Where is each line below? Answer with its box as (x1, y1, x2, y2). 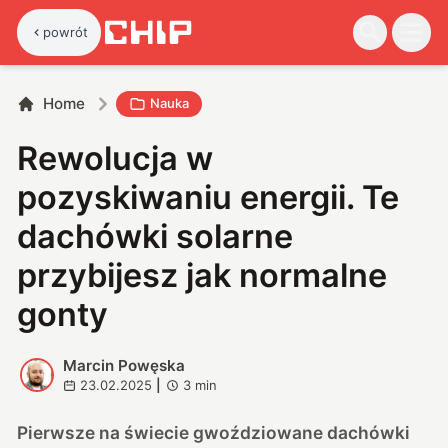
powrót (43, 23, 89, 40)
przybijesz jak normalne (17, 255, 388, 295)
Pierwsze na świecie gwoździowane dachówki (17, 421, 411, 443)
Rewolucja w (17, 138, 214, 178)
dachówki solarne (17, 216, 294, 256)
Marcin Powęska (62, 355, 185, 375)
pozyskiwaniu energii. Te (17, 177, 400, 217)
